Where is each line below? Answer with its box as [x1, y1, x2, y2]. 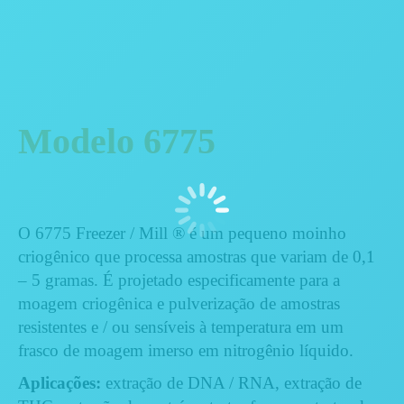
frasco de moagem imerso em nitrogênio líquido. [18, 340, 358, 360]
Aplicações [18, 372, 96, 392]
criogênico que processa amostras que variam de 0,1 [18, 246, 375, 266]
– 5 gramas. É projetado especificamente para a [18, 270, 340, 289]
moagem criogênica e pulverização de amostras [18, 293, 340, 313]
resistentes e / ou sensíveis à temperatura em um [18, 317, 344, 336]
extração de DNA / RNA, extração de [101, 372, 362, 392]
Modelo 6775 [18, 120, 216, 161]
